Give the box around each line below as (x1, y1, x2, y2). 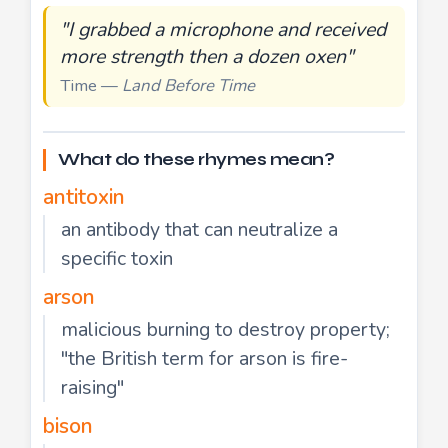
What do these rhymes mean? (58, 148, 334, 170)
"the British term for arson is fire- (61, 344, 348, 372)
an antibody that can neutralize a (61, 215, 338, 243)
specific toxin (61, 244, 173, 272)
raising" (61, 373, 124, 401)
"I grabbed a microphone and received (60, 15, 386, 43)
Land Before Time (122, 73, 255, 97)
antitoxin (43, 182, 125, 211)
